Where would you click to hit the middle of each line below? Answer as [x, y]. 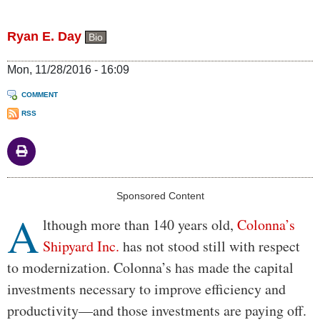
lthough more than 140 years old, [140, 225]
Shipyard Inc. [81, 246]
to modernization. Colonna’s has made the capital [150, 268]
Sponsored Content [160, 196]
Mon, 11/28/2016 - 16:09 [68, 70]
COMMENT [40, 95]
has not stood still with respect [210, 246]
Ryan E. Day [44, 37]
